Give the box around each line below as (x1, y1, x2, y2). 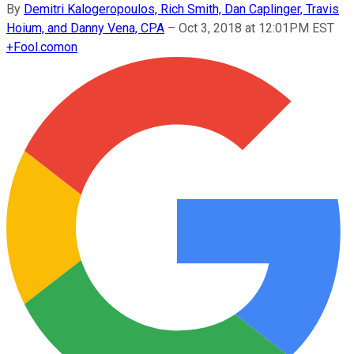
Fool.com (13, 39, 64, 55)
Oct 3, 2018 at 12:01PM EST (179, 20, 334, 36)
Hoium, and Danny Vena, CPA (6, 20, 164, 36)
